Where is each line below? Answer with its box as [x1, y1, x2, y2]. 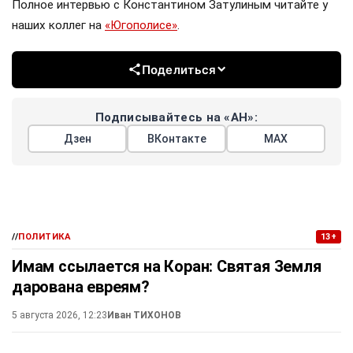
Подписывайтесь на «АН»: [95, 110, 258, 124]
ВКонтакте [147, 132, 206, 145]
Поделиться [141, 61, 217, 77]
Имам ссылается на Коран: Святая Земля [12, 256, 321, 276]
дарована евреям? [12, 277, 150, 296]
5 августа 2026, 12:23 [12, 309, 107, 321]
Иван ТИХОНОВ [107, 309, 181, 321]
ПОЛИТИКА [18, 231, 72, 242]
